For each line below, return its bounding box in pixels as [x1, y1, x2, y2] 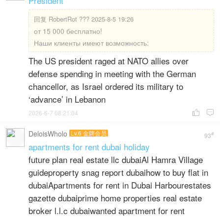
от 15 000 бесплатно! [34, 26, 102, 36]
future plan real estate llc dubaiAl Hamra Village [28, 153, 203, 165]
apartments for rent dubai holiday [28, 140, 150, 153]
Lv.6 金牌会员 [71, 129, 107, 137]
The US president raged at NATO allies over [28, 55, 189, 67]
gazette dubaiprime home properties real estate [28, 192, 202, 204]
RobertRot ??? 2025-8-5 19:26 [49, 14, 134, 24]
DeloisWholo [28, 129, 67, 138]
